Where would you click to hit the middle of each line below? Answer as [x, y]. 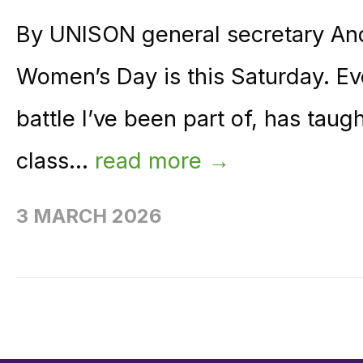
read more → [162, 160]
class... [56, 160]
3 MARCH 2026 [89, 216]
